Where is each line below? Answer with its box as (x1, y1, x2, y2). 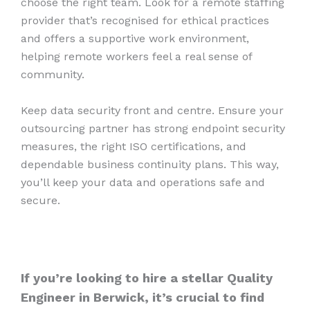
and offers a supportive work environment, (21, 32, 249, 46)
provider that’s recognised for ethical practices (21, 14, 269, 28)
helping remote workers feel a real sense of (21, 50, 252, 64)
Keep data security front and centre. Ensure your (21, 103, 284, 117)
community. (21, 68, 91, 82)
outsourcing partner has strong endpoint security (21, 121, 285, 135)
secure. (21, 193, 60, 207)
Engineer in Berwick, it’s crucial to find (21, 290, 264, 305)
